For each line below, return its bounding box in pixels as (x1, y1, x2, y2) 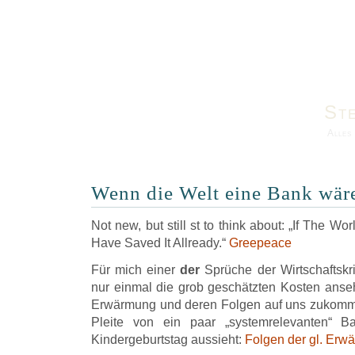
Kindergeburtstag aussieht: (91, 333, 245, 346)
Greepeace (229, 236, 292, 250)
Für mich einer (91, 263, 181, 277)
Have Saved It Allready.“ (91, 236, 229, 250)
